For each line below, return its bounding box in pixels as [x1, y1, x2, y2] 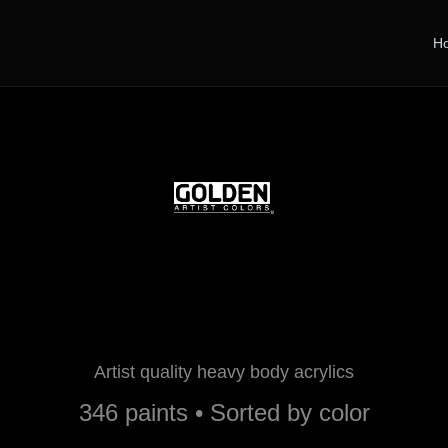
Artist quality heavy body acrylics [94, 362, 354, 382]
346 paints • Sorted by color [78, 399, 370, 426]
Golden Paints [63, 288, 385, 341]
